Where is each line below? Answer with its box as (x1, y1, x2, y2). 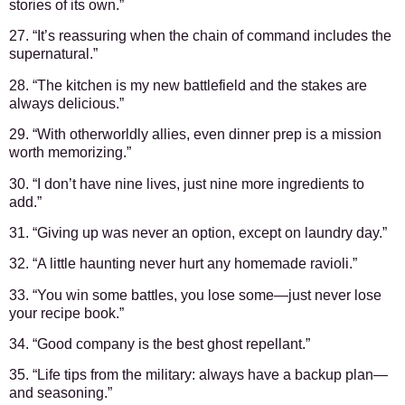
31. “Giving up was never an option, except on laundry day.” (9, 224, 387, 240)
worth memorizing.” (9, 145, 131, 161)
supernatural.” (9, 46, 98, 62)
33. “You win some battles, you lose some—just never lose (9, 287, 381, 303)
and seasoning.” (9, 385, 112, 401)
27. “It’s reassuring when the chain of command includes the (9, 28, 391, 44)
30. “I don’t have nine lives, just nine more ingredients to (9, 175, 364, 192)
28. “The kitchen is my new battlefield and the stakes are (9, 77, 367, 93)
